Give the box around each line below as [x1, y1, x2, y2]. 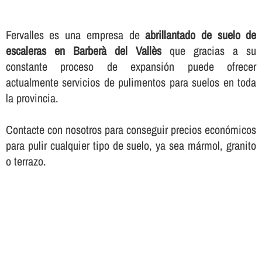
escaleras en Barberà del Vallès [5, 42, 161, 58]
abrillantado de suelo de [145, 26, 257, 43]
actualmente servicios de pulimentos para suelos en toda [5, 74, 257, 90]
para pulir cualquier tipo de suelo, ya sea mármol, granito [5, 137, 257, 153]
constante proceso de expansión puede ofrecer [5, 58, 257, 74]
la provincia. [5, 89, 58, 106]
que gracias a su [161, 42, 257, 58]
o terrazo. [5, 153, 46, 169]
